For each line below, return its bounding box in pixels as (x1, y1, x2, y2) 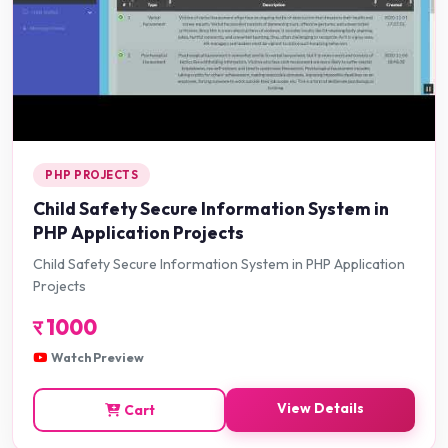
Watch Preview (51, 349, 144, 365)
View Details (277, 398, 364, 417)
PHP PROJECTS (45, 167, 138, 182)
